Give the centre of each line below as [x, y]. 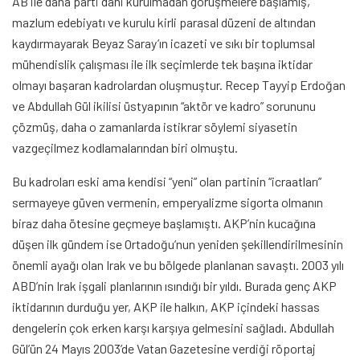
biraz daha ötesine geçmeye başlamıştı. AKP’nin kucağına [164, 223]
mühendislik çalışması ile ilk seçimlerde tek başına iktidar [162, 64]
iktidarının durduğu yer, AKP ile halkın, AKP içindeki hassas [166, 307]
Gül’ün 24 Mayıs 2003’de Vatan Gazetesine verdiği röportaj [164, 349]
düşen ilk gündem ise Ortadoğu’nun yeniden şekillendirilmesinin [178, 244]
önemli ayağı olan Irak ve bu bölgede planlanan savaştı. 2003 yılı [178, 265]
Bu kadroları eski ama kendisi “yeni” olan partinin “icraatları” [167, 182]
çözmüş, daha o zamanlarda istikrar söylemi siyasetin [155, 127]
